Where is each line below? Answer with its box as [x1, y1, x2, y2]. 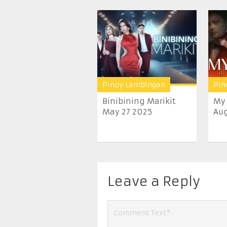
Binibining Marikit [102, 96, 176, 106]
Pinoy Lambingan [102, 80, 165, 90]
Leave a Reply [107, 173, 200, 190]
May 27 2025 [102, 107, 152, 117]
